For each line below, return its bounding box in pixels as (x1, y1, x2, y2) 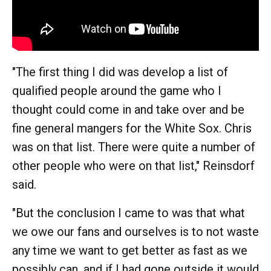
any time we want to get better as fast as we (12, 243, 247, 258)
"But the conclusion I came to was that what (12, 205, 245, 220)
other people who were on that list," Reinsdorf (12, 158, 255, 173)
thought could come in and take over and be (12, 102, 244, 117)
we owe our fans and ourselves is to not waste (12, 224, 259, 239)
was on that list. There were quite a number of (12, 139, 255, 154)
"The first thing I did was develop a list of (12, 64, 228, 79)
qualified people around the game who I (12, 83, 221, 98)
